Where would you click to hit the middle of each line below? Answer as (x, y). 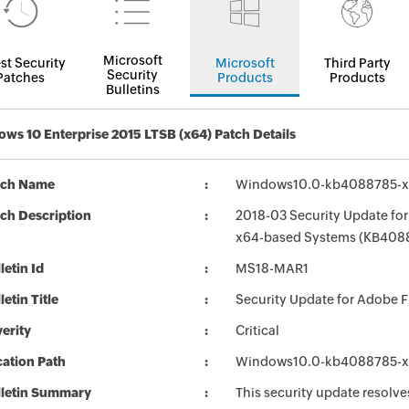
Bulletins (132, 89)
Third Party (357, 63)
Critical (257, 330)
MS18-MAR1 (272, 268)
